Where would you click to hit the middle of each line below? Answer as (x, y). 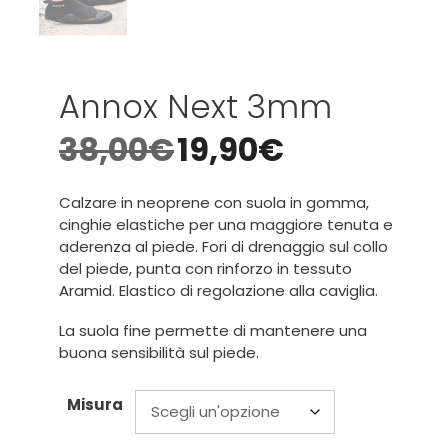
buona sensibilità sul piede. (159, 352)
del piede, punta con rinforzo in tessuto (205, 268)
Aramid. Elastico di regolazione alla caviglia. (218, 290)
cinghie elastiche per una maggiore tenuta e (226, 224)
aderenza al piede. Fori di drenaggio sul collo (223, 246)
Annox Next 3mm (195, 106)
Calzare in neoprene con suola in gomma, (214, 202)
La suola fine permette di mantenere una (213, 330)
